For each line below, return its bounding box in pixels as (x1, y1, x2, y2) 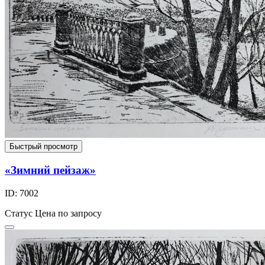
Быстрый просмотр (9, 142, 77, 151)
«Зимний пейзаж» (5, 164, 96, 177)
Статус (5, 208, 33, 218)
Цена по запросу (35, 208, 102, 218)
